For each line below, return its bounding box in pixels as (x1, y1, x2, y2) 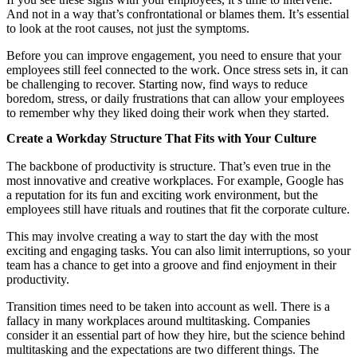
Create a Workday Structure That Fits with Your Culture (6, 131, 316, 145)
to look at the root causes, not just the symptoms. (6, 21, 249, 35)
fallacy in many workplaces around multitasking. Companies (6, 313, 310, 328)
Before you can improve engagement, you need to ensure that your (6, 48, 341, 62)
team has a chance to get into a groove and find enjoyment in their (6, 257, 336, 272)
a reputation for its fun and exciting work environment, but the (6, 187, 318, 202)
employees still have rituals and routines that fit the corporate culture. (6, 202, 350, 216)
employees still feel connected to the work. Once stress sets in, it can (6, 62, 348, 76)
